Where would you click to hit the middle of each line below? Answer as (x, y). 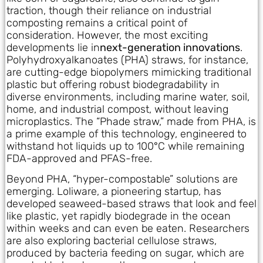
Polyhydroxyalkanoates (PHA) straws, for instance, (127, 60)
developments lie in (53, 47)
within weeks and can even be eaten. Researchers (128, 229)
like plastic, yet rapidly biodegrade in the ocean (119, 216)
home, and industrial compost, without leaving (117, 109)
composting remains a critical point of (97, 23)
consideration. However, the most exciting (107, 35)
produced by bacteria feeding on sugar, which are (125, 253)
